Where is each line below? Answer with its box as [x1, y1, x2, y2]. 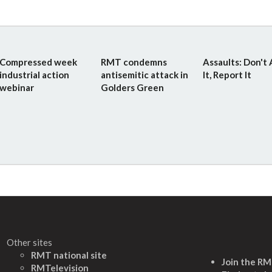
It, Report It [202, 69, 251, 80]
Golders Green [101, 81, 165, 93]
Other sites [7, 236, 52, 248]
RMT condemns [101, 56, 168, 67]
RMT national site [31, 249, 107, 260]
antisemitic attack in [101, 69, 189, 80]
